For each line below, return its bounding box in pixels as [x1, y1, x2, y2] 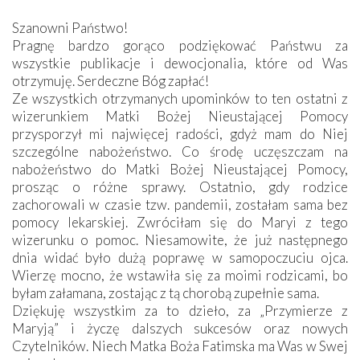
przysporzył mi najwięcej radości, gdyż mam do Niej [12, 125, 348, 142]
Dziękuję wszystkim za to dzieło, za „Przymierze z [12, 301, 348, 319]
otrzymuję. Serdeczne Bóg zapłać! [12, 72, 209, 89]
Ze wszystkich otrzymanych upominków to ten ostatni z [12, 89, 348, 107]
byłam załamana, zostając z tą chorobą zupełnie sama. [12, 284, 319, 301]
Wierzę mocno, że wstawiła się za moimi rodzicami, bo [12, 266, 348, 284]
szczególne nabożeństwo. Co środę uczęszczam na [12, 142, 348, 160]
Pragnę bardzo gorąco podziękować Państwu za [12, 36, 348, 54]
